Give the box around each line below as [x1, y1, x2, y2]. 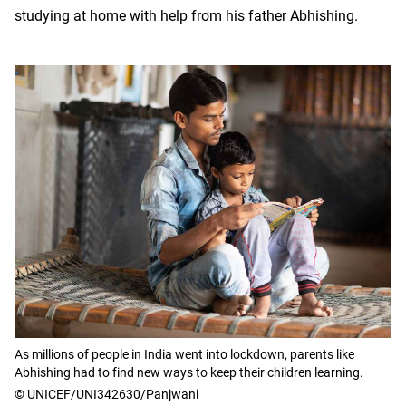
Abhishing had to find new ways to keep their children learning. [14, 364, 363, 380]
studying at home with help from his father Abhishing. [14, 7, 358, 25]
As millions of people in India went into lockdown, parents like [14, 346, 354, 362]
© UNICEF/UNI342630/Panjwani [14, 386, 198, 401]
